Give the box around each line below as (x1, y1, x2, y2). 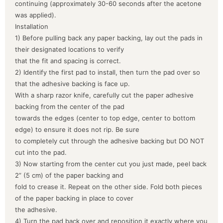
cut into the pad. (15, 148, 67, 156)
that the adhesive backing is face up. (15, 79, 130, 88)
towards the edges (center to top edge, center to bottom (15, 113, 195, 122)
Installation (15, 22, 48, 30)
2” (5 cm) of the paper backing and (15, 171, 123, 179)
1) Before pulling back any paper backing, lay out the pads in (15, 33, 203, 42)
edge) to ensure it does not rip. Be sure (15, 125, 139, 133)
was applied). (15, 10, 56, 19)
